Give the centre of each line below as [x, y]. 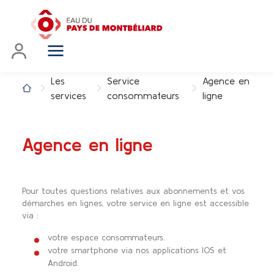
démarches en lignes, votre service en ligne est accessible [135, 203]
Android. [63, 263]
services [69, 95]
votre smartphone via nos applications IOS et [137, 250]
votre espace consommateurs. [106, 237]
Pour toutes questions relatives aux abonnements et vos [133, 191]
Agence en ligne [87, 144]
